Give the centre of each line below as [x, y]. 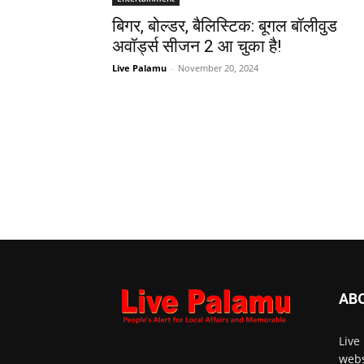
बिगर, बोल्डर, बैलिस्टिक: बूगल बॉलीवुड [225, 26]
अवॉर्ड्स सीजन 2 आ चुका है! [197, 46]
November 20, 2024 [218, 67]
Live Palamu [139, 67]
